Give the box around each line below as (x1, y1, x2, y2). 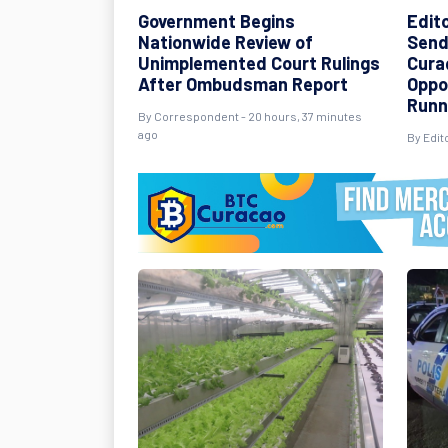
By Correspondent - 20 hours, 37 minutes (138, 109, 362, 123)
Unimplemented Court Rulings (138, 52, 380, 74)
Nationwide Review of (138, 31, 313, 53)
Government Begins (138, 10, 295, 32)
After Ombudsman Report (138, 73, 348, 95)
